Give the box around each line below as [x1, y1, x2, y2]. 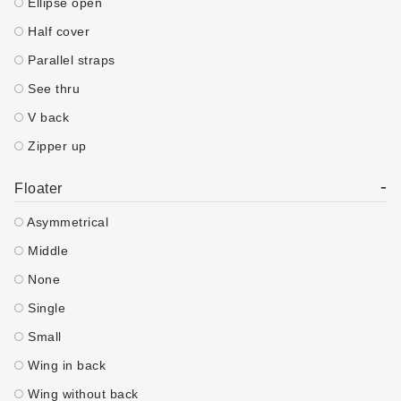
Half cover [23, 24, 90, 38]
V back [23, 110, 69, 124]
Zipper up [23, 139, 87, 153]
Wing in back [23, 358, 106, 372]
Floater [14, 181, 63, 196]
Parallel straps [23, 53, 115, 67]
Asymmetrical [23, 215, 108, 229]
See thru [23, 81, 80, 96]
